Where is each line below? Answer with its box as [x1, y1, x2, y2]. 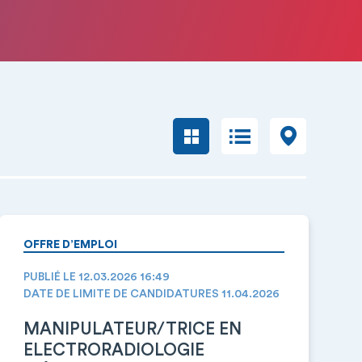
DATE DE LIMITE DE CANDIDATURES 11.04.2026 [23, 288, 280, 300]
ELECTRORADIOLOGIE [23, 342, 204, 359]
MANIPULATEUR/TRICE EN [23, 321, 242, 338]
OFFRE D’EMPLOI [23, 239, 117, 250]
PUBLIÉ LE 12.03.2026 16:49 [23, 271, 170, 283]
